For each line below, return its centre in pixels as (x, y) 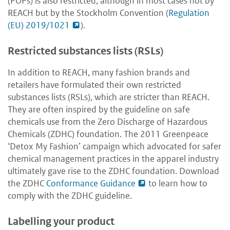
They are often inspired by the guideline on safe (99, 110)
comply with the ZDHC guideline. (70, 196)
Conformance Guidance (91, 184)
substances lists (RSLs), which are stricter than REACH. (109, 97)
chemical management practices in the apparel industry (113, 159)
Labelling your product (61, 222)
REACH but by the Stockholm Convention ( (88, 13)
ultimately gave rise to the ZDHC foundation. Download (113, 171)
